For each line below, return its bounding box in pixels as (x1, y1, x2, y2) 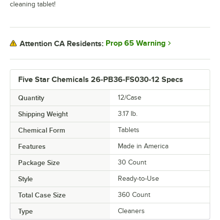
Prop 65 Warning (106, 39, 165, 48)
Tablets (118, 126, 139, 134)
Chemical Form (18, 126, 65, 135)
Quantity (18, 94, 44, 102)
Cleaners (118, 207, 145, 215)
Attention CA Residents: (20, 39, 104, 48)
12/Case (118, 94, 141, 102)
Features (18, 142, 46, 151)
